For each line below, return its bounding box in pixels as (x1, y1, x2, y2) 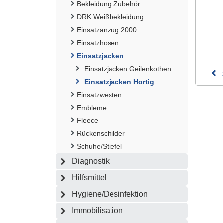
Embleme (77, 103, 107, 111)
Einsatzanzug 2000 (77, 25, 137, 34)
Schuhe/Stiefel (77, 142, 122, 150)
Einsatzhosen (77, 38, 119, 47)
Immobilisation (72, 206, 123, 215)
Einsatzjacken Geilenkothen (84, 64, 171, 73)
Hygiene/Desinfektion (72, 189, 148, 198)
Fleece (77, 116, 98, 124)
